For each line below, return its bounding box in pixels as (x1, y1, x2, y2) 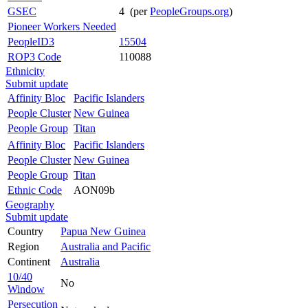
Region (8, 240, 39, 252)
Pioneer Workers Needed (8, 20, 116, 32)
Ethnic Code (8, 184, 62, 196)
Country (8, 225, 43, 237)
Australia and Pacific (60, 240, 151, 252)
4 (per (119, 5, 150, 17)
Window (8, 283, 45, 295)
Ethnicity (5, 65, 45, 77)
